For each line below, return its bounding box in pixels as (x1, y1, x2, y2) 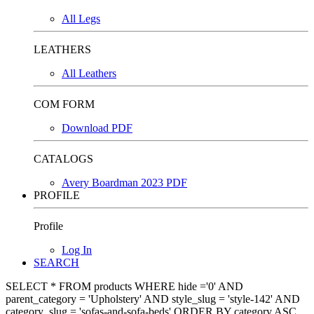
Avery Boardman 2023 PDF (62, 177, 187, 189)
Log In (62, 244, 92, 256)
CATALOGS (34, 153, 93, 165)
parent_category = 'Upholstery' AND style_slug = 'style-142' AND (6, 293, 300, 305)
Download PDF (62, 122, 132, 134)
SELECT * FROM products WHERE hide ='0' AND (6, 280, 243, 292)
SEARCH (34, 257, 79, 268)
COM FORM (34, 98, 95, 110)
